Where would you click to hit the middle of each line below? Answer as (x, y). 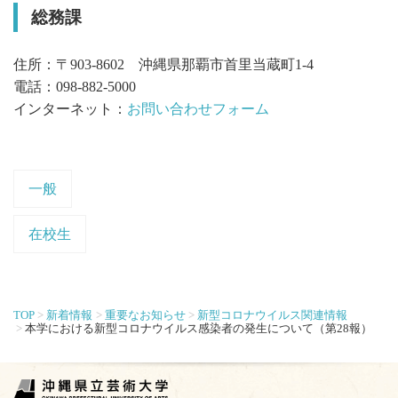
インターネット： (70, 108)
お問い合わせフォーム (198, 108)
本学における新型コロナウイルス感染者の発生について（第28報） (199, 329)
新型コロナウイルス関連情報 (273, 315)
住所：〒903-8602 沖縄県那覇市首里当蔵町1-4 (163, 64)
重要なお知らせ (145, 315)
